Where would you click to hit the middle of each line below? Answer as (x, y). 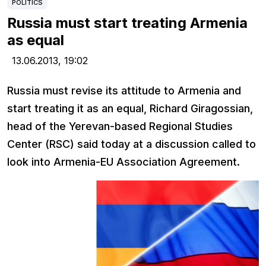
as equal (36, 40)
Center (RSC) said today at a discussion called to (132, 144)
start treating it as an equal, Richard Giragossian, (130, 109)
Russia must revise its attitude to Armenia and (124, 91)
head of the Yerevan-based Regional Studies (120, 126)
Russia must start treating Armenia (127, 23)
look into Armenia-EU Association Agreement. (123, 162)
